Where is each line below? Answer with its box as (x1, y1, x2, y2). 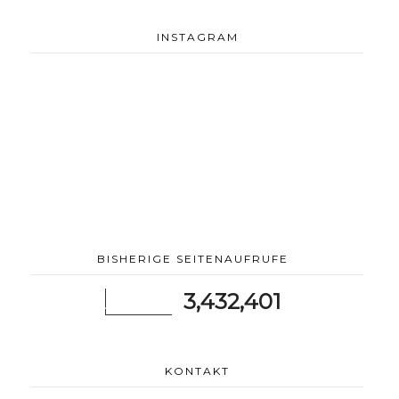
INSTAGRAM (156, 29, 239, 44)
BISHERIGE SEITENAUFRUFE (97, 251, 289, 265)
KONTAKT (165, 363, 230, 378)
